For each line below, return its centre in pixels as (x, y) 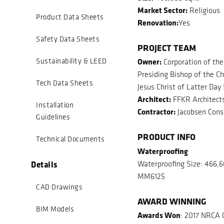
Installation (55, 105)
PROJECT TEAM (167, 47)
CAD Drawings (59, 187)
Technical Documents (70, 139)
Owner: (150, 62)
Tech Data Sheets (64, 83)
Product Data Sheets (70, 17)
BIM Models (55, 209)
